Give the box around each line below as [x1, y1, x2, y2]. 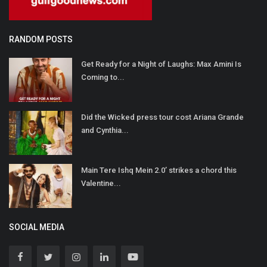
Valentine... [81, 179, 121, 188]
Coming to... [81, 73, 125, 82]
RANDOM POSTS [9, 35, 73, 45]
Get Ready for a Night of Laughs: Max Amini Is [81, 60, 241, 69]
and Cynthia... [81, 126, 129, 135]
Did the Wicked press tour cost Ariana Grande [81, 113, 244, 122]
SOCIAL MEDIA [9, 222, 64, 232]
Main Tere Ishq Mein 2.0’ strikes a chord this [81, 166, 237, 175]
